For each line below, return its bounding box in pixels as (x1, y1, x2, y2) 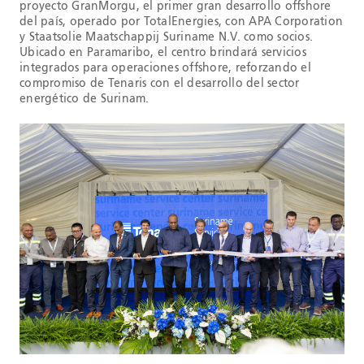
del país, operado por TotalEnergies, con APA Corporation (19, 15, 343, 28)
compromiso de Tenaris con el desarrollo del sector (19, 77, 300, 89)
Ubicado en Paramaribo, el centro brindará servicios (19, 46, 306, 58)
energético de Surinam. (19, 93, 149, 105)
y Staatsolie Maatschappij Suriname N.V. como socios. (19, 31, 313, 43)
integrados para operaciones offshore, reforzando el (19, 62, 311, 74)
